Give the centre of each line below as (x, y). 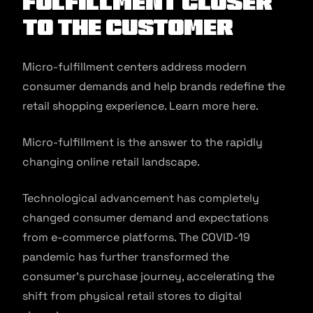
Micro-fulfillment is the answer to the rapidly (143, 142)
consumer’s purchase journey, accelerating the (148, 276)
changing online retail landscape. (111, 162)
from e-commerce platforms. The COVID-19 (136, 237)
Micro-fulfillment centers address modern (134, 67)
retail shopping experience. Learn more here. (140, 106)
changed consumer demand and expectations (145, 218)
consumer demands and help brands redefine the (154, 86)
